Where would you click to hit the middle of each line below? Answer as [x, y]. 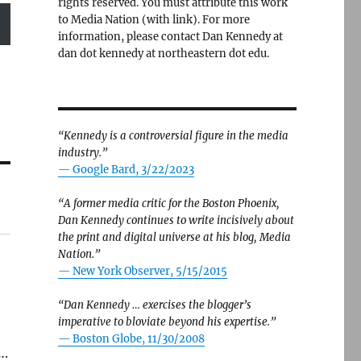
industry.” [82, 153]
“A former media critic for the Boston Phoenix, [168, 203]
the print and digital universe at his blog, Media [174, 237]
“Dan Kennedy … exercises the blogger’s [154, 305]
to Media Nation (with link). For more [154, 20]
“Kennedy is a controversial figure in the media [173, 136]
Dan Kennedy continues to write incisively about [176, 220]
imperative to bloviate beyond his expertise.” [166, 322]
